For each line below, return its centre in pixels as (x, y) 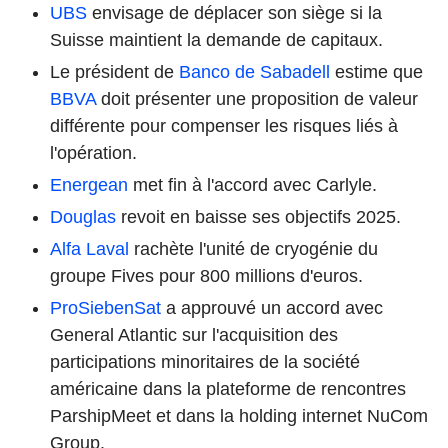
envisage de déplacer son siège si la (234, 12)
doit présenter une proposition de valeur (257, 98)
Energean (89, 184)
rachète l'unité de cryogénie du (253, 248)
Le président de (114, 71)
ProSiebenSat (105, 307)
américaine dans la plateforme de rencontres (228, 388)
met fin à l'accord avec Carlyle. (252, 184)
